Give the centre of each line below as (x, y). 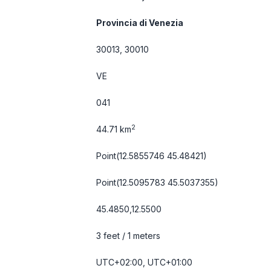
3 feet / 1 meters (128, 236)
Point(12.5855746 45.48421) (152, 156)
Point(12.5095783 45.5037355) (157, 182)
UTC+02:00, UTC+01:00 (144, 262)
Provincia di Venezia (140, 23)
